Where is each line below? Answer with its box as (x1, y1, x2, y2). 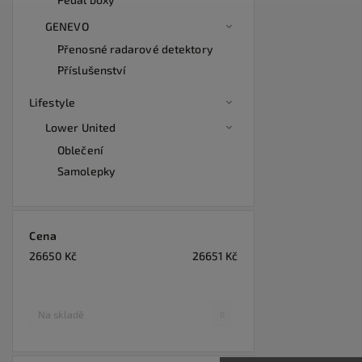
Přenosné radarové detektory (57, 42, 213, 56)
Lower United (45, 120, 116, 134)
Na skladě (38, 307, 84, 321)
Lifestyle (29, 95, 75, 109)
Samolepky (57, 164, 116, 178)
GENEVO (45, 19, 89, 33)
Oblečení (57, 143, 103, 157)
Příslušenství (57, 63, 127, 77)
